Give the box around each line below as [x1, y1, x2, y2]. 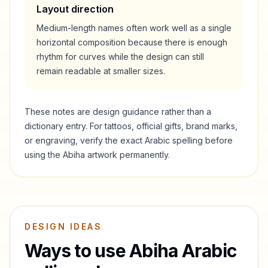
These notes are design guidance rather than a [25, 106, 211, 117]
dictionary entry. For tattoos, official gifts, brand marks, [25, 121, 237, 131]
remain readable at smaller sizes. [36, 66, 165, 76]
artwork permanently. [85, 150, 170, 160]
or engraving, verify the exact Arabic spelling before [25, 135, 233, 145]
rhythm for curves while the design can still [36, 51, 204, 62]
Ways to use [25, 240, 129, 261]
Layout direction [36, 3, 114, 15]
